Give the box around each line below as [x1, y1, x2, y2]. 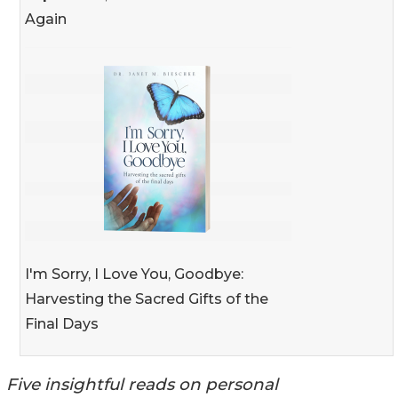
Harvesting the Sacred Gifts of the [25, 290, 268, 307]
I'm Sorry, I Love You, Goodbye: [25, 265, 243, 283]
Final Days [25, 314, 99, 332]
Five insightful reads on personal [6, 373, 278, 394]
